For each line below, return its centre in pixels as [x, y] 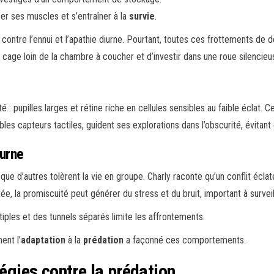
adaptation [43, 240]
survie [142, 16]
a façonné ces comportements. [185, 240]
